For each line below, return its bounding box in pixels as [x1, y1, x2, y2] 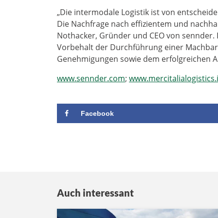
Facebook [81, 109, 114, 117]
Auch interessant [57, 186, 134, 199]
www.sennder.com [57, 73, 125, 84]
